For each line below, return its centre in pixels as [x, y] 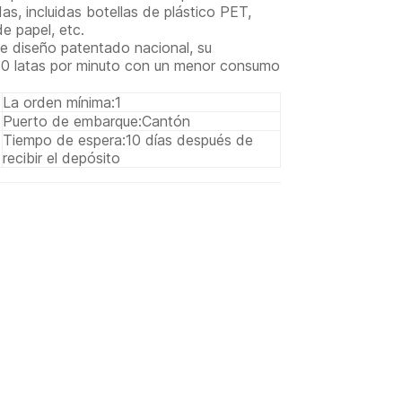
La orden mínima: [59, 103]
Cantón [166, 122]
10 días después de [190, 140]
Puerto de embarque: [73, 122]
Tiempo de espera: [65, 140]
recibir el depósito [62, 158]
